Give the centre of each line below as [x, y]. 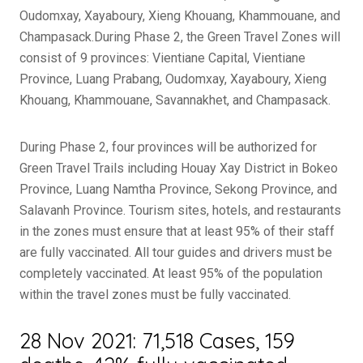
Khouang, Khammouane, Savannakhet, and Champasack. [175, 100]
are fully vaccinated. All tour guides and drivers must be [176, 252]
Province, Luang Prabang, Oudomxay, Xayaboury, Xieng [173, 79]
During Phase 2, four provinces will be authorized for [168, 147]
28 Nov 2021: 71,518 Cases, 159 [157, 340]
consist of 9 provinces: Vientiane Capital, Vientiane [162, 58]
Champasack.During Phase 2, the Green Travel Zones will [180, 37]
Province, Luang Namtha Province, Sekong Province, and [178, 189]
